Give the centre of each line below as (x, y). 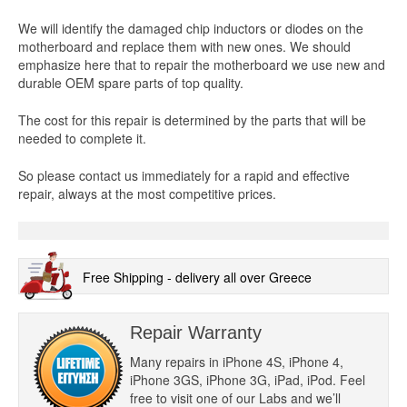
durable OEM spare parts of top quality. (131, 83)
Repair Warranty (196, 333)
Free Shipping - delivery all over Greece (197, 278)
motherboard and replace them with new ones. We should (184, 47)
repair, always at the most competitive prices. (147, 194)
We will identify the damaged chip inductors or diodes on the (191, 29)
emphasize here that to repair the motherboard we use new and (202, 65)
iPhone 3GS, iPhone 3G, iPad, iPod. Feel (248, 380)
